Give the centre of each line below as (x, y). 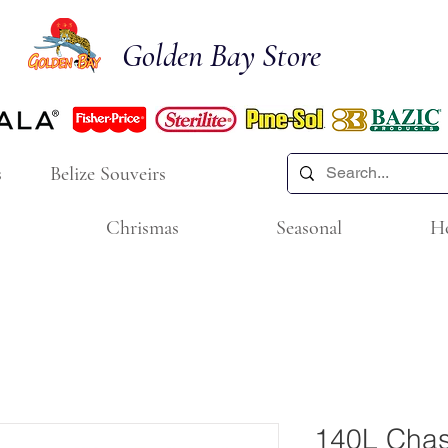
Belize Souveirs (108, 173)
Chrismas (142, 228)
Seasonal (309, 228)
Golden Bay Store (221, 55)
